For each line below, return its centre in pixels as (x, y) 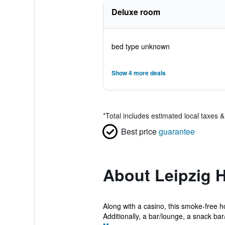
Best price (139, 131)
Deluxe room (136, 12)
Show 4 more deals (138, 73)
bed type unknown (140, 46)
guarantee (177, 131)
